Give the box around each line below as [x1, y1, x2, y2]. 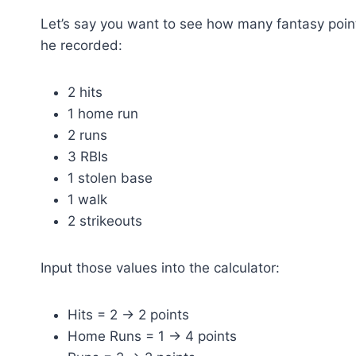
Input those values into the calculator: [41, 260, 280, 277]
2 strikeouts [68, 213, 142, 230]
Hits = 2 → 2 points [68, 307, 189, 323]
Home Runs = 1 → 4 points [68, 328, 237, 345]
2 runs [68, 127, 107, 144]
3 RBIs [68, 149, 108, 165]
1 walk [68, 192, 107, 208]
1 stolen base [68, 170, 153, 187]
